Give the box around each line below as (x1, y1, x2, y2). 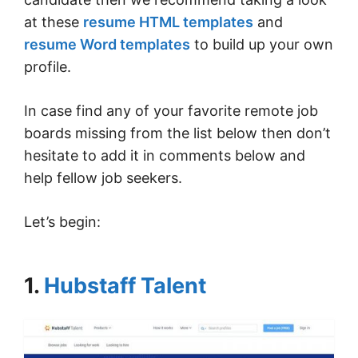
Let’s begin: (24, 213, 101, 230)
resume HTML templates (83, 13, 253, 30)
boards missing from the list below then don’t (24, 124, 331, 141)
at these (24, 13, 83, 30)
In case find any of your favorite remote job (24, 101, 318, 119)
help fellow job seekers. (24, 169, 182, 186)
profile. (24, 58, 71, 75)
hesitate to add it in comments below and (24, 146, 305, 164)
